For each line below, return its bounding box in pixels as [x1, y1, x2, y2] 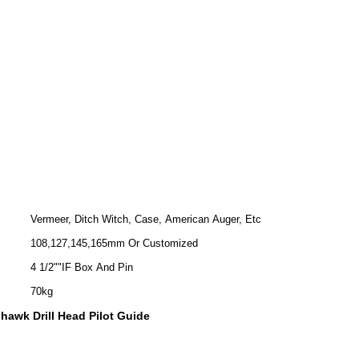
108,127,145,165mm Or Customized [30, 237, 198, 249]
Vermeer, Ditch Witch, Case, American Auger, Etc [30, 213, 261, 225]
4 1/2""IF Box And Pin [30, 261, 133, 273]
